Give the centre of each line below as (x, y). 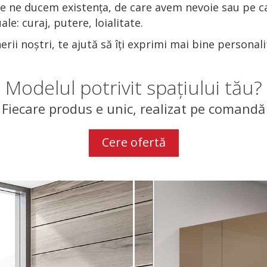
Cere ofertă (133, 142)
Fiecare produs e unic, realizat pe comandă (133, 108)
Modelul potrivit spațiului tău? (133, 87)
